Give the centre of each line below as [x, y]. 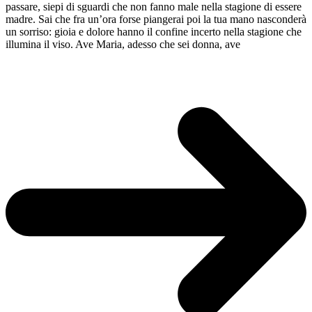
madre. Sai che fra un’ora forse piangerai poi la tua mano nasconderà [156, 19]
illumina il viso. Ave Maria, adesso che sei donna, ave [123, 44]
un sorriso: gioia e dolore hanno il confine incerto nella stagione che [154, 31]
